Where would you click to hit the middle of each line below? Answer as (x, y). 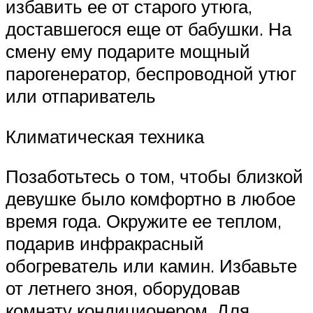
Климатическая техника (105, 136)
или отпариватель (81, 96)
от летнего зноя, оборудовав (123, 288)
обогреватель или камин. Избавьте (151, 266)
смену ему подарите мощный (128, 51)
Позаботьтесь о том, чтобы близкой (154, 176)
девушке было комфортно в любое (151, 199)
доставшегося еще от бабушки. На (148, 29)
